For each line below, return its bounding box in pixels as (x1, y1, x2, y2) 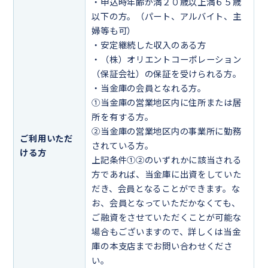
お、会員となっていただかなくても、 (92, 198, 240, 209)
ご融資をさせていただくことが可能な (92, 212, 242, 223)
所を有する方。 (92, 112, 154, 123)
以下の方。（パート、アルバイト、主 (92, 11, 242, 22)
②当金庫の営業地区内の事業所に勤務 (92, 126, 242, 137)
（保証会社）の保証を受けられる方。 (92, 69, 242, 80)
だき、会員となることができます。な (92, 184, 240, 194)
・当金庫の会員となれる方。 (92, 83, 206, 94)
